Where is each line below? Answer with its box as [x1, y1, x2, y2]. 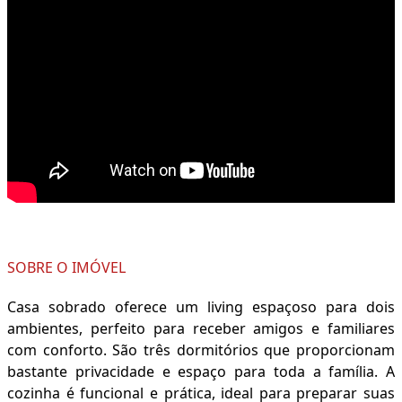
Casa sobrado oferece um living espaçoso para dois [7, 297, 395, 318]
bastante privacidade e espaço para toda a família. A [7, 362, 395, 382]
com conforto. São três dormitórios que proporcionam [7, 340, 395, 361]
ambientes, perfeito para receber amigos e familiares [7, 319, 395, 339]
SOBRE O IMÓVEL [7, 258, 126, 278]
